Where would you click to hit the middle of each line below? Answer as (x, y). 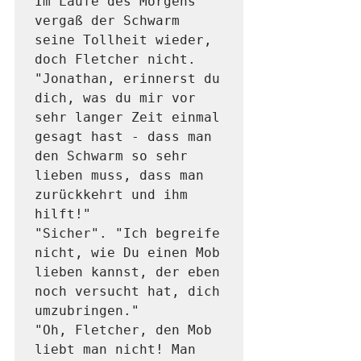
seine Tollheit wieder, (123, 40)
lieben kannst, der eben (127, 272)
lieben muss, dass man (119, 176)
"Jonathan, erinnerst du (127, 79)
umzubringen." (91, 311)
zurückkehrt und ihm (111, 195)
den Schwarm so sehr (111, 156)
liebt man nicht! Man (115, 350)
